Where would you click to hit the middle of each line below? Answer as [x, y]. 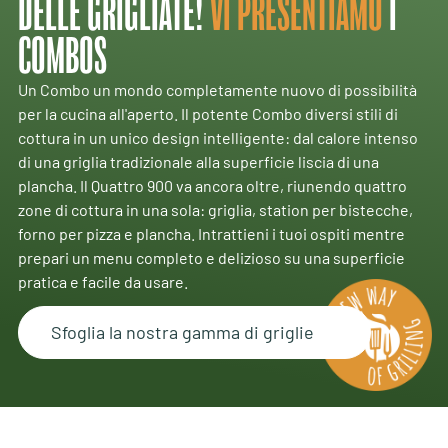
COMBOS [62, 55]
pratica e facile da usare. [102, 281]
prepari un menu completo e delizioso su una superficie [211, 257]
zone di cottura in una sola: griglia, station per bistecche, [215, 209]
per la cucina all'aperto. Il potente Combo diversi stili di [207, 113]
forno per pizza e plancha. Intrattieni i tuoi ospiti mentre [211, 233]
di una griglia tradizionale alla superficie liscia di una [198, 161]
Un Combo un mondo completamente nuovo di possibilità [217, 89]
